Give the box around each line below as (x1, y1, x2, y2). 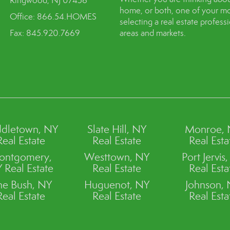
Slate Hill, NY (87, 123, 147, 136)
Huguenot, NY (84, 178, 150, 191)
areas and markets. (119, 28, 186, 39)
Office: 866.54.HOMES (10, 11, 97, 22)
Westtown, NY (84, 150, 150, 164)
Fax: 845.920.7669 (10, 28, 81, 39)
